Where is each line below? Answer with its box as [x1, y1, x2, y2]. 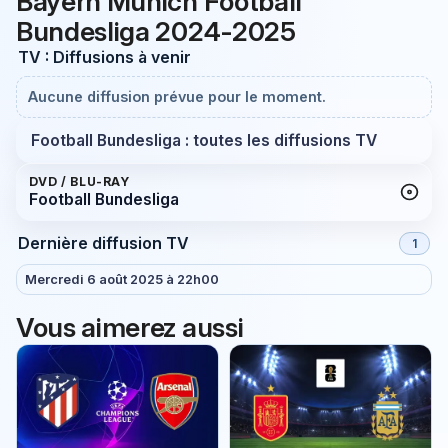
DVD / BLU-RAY [28, 173, 130, 189]
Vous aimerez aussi [16, 310, 244, 343]
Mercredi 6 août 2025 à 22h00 [24, 271, 219, 287]
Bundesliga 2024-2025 [16, 15, 296, 48]
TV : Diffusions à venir [17, 46, 191, 67]
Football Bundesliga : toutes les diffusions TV [30, 130, 377, 150]
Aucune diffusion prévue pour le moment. [28, 88, 327, 106]
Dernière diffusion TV [17, 233, 189, 254]
